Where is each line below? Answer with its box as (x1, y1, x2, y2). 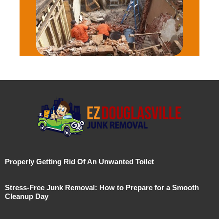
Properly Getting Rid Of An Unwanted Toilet (5, 157, 154, 166)
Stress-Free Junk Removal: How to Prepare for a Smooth (5, 183, 199, 192)
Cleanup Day (5, 192, 48, 200)
